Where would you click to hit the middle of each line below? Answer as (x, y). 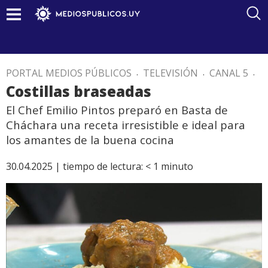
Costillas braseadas (80, 91)
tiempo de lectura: (103, 166)
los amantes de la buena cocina (90, 140)
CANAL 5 (229, 73)
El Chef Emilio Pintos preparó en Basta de (117, 110)
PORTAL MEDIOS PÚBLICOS (69, 73)
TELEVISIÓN (170, 73)
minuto (177, 166)
